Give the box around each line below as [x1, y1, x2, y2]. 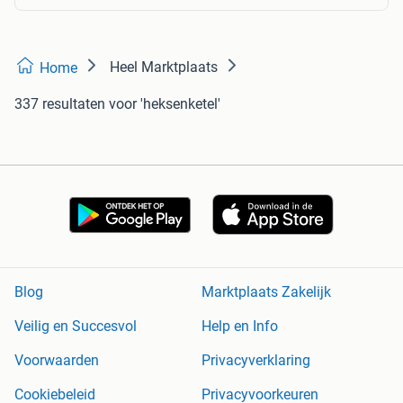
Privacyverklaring [201, 352, 310, 370]
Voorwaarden [14, 352, 99, 370]
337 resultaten [14, 94, 105, 112]
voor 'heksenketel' [109, 94, 220, 112]
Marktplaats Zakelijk [201, 283, 331, 301]
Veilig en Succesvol [14, 318, 137, 336]
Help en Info [201, 318, 278, 336]
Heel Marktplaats [110, 58, 218, 76]
